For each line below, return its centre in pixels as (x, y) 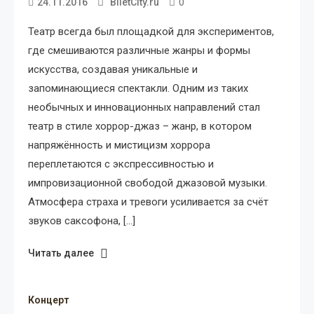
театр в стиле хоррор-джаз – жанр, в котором (140, 126)
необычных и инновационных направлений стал (144, 107)
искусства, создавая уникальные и (113, 69)
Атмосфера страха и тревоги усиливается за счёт (148, 202)
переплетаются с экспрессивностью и (121, 164)
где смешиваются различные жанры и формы (139, 50)
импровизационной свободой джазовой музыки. (148, 183)
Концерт (48, 300)
